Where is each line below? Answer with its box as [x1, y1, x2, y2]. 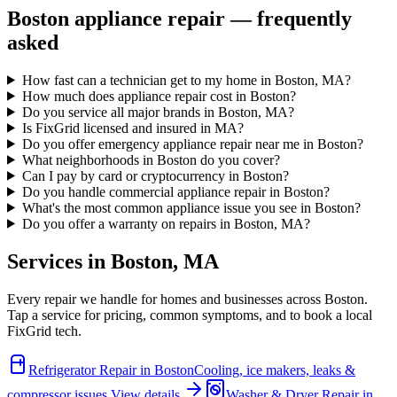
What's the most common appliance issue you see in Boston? [21, 199, 361, 215]
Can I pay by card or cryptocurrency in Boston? [21, 167, 289, 183]
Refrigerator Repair [28, 362, 136, 378]
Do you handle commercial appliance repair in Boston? [21, 183, 330, 199]
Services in [7, 249, 111, 273]
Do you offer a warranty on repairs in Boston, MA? [21, 215, 310, 231]
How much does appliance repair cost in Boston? [21, 88, 296, 104]
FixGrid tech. [7, 323, 82, 339]
